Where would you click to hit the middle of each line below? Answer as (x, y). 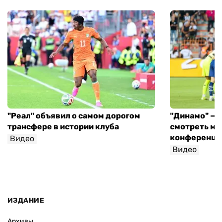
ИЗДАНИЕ (26, 200)
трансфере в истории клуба (63, 127)
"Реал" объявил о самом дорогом (74, 116)
